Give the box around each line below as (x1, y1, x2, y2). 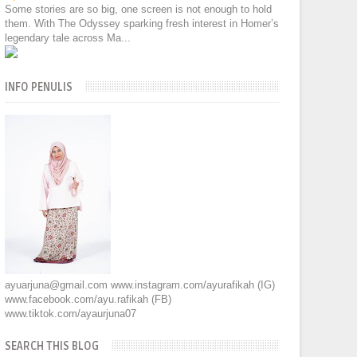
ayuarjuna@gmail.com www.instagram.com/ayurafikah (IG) (5, 279, 276, 291)
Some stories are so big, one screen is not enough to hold (5, 3, 273, 15)
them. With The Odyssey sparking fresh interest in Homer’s (5, 18, 280, 29)
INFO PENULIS (5, 80, 73, 94)
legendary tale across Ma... (5, 32, 131, 44)
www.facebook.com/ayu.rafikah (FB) (5, 293, 172, 305)
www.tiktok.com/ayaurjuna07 (5, 308, 137, 320)
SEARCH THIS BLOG (5, 339, 100, 353)
